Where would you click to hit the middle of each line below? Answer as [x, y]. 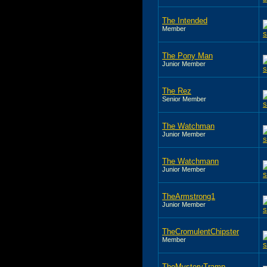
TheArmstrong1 [189, 196]
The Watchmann [190, 161]
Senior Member [184, 99]
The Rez [177, 91]
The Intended [185, 20]
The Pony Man [187, 55]
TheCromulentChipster [201, 231]
